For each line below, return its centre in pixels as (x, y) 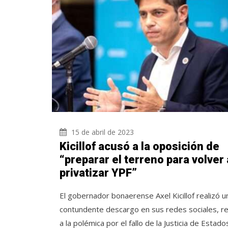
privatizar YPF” (98, 173)
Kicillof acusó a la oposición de (139, 146)
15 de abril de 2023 (102, 132)
